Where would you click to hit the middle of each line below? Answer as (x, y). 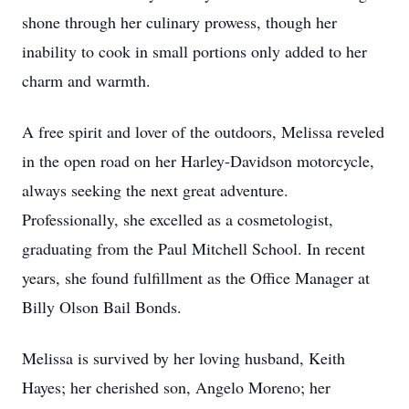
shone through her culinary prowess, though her (179, 22)
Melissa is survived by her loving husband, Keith (184, 358)
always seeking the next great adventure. (155, 190)
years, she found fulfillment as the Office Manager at (196, 278)
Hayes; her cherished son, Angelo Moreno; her (176, 387)
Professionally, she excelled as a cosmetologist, (178, 219)
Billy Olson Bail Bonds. (102, 307)
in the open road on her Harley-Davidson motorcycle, (198, 161)
